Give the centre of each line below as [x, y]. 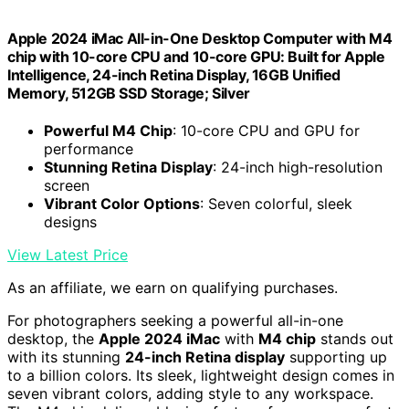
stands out [355, 338]
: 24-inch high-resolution [298, 167]
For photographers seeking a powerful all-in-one [175, 320]
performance [89, 148]
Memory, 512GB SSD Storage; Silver [129, 93]
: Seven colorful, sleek [276, 203]
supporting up [336, 357]
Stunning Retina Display [128, 167]
